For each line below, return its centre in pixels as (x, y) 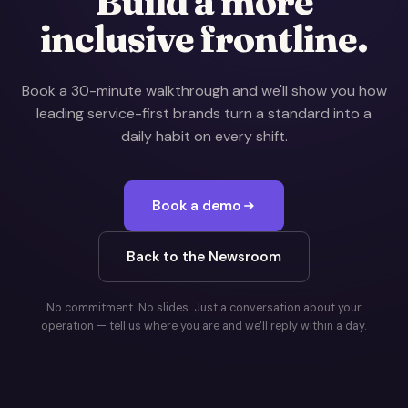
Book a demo (197, 206)
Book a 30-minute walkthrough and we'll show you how (204, 91)
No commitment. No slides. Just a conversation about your (204, 308)
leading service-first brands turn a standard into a (204, 113)
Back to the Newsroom (204, 257)
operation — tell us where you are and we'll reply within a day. (204, 326)
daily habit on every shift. (204, 136)
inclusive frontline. (204, 39)
